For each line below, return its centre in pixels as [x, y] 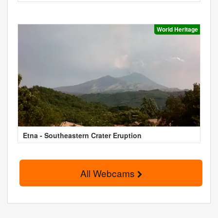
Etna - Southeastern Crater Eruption [82, 135]
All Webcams [109, 173]
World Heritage [177, 29]
